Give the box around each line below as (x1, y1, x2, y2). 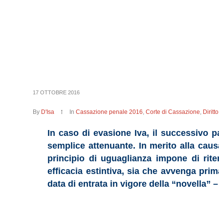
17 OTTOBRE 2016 (33, 89, 80, 95)
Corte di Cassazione (146, 109, 200, 115)
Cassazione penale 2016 (76, 109, 143, 115)
